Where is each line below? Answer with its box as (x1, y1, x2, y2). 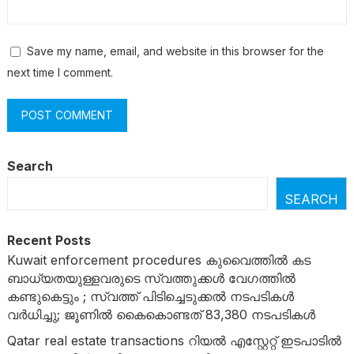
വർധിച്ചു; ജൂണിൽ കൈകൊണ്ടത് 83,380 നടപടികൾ (6, 306, 315, 322)
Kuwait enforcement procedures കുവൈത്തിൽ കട (6, 251, 311, 268)
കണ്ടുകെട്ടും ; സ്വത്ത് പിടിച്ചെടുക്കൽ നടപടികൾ (6, 288, 294, 304)
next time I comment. (6, 65, 113, 79)
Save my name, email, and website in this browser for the (26, 43, 324, 58)
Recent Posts (6, 232, 91, 248)
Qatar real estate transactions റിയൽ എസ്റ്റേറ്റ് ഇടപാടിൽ (6, 332, 341, 348)
